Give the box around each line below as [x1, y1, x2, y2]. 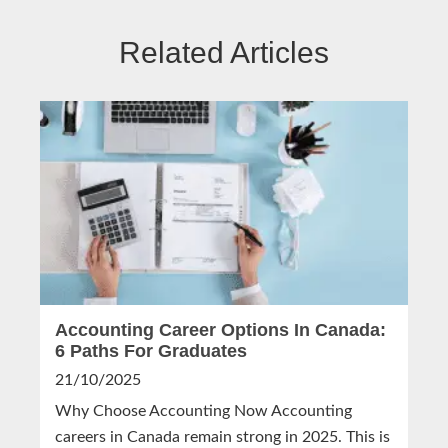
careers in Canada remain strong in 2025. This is [55, 429, 390, 446]
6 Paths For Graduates [55, 341, 247, 362]
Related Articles [119, 36, 329, 70]
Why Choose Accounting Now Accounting [55, 403, 352, 420]
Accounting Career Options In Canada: [55, 320, 386, 341]
